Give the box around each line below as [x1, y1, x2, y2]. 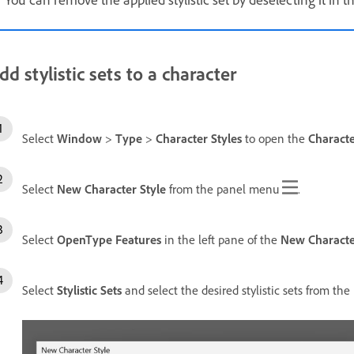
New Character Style [57, 180, 166, 197]
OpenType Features [57, 231, 161, 247]
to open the [242, 130, 308, 146]
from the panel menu [166, 180, 282, 197]
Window [57, 130, 102, 146]
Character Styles [156, 130, 242, 146]
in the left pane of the [161, 231, 281, 247]
